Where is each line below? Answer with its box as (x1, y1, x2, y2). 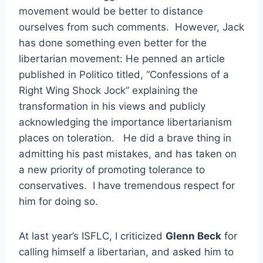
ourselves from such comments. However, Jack (19, 21, 244, 33)
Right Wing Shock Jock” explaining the (19, 84, 198, 96)
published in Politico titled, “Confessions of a (19, 68, 229, 80)
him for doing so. (19, 195, 98, 207)
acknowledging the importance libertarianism (19, 116, 232, 128)
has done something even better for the (19, 36, 207, 49)
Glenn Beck (166, 230, 221, 242)
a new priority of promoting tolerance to (19, 163, 205, 176)
